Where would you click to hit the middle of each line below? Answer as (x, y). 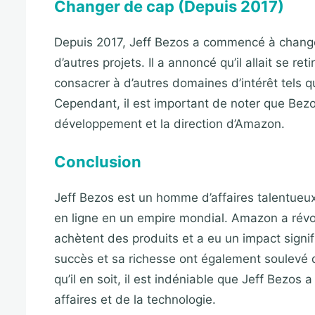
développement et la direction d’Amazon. (169, 124)
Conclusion (98, 161)
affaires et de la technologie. (135, 299)
